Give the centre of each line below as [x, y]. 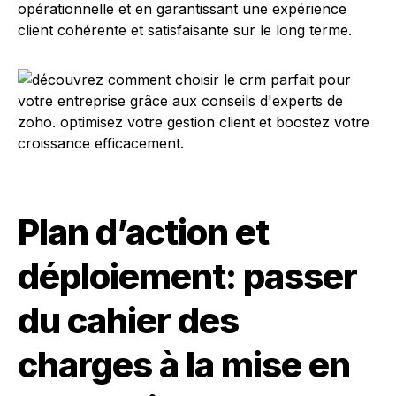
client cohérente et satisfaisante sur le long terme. [185, 30]
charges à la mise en [184, 365]
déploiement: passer [187, 276]
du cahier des [128, 320]
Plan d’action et [143, 232]
